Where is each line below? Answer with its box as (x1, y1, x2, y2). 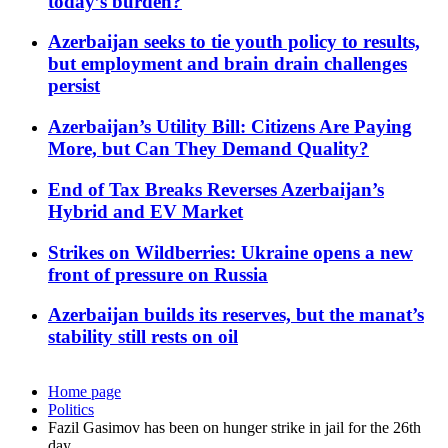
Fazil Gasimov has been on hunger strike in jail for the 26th (48, 419, 421, 437)
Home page (48, 383, 121, 401)
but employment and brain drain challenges (48, 53, 407, 75)
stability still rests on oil (48, 326, 238, 348)
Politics (48, 401, 94, 419)
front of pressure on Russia (48, 263, 268, 285)
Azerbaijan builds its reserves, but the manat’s (48, 304, 424, 326)
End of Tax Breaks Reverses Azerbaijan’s (48, 178, 384, 200)
